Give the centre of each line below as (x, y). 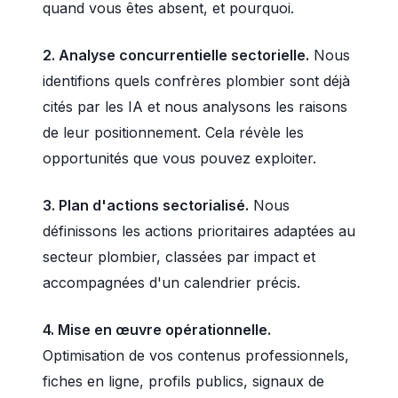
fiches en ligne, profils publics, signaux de (183, 381)
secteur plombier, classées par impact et (179, 257)
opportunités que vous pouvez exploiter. (179, 158)
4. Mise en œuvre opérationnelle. (157, 330)
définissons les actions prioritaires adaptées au (199, 231)
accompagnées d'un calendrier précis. (171, 283)
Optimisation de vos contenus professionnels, (196, 355)
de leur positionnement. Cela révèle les (173, 132)
